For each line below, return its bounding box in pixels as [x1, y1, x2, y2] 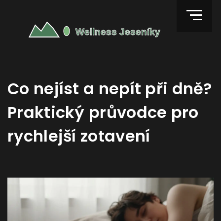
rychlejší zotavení [7, 125, 150, 147]
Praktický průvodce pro [7, 101, 199, 123]
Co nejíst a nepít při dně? [7, 77, 212, 100]
